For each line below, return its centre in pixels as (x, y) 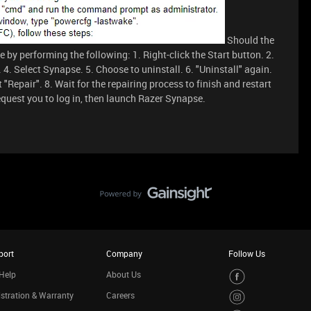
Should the (250, 40)
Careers (120, 295)
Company (124, 253)
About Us (123, 274)
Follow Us (247, 253)
